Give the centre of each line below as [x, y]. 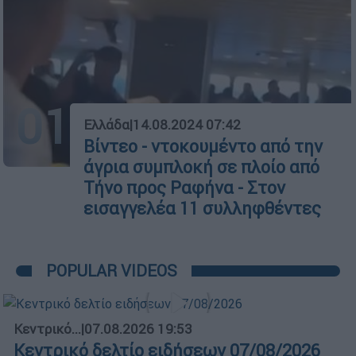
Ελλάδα [106, 124]
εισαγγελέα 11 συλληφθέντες [202, 208]
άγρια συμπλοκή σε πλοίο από [201, 167]
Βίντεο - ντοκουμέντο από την [203, 146]
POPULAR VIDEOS [112, 270]
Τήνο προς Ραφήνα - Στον [184, 188]
